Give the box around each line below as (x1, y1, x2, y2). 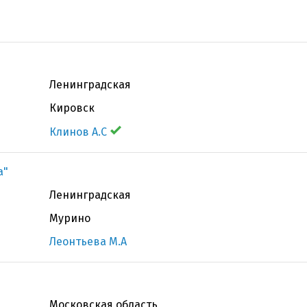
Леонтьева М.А (49, 235, 127, 248)
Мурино (49, 212, 90, 225)
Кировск (49, 101, 95, 114)
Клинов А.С (49, 125, 107, 138)
